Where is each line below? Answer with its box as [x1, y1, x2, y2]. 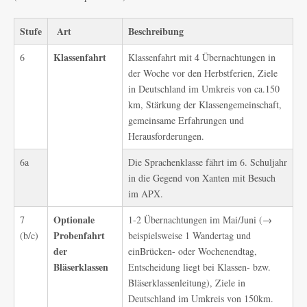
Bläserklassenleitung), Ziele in [128, 276, 245, 289]
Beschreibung [128, 24, 184, 38]
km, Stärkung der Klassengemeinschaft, [128, 98, 282, 111]
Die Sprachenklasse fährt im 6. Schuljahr [128, 156, 287, 169]
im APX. [128, 187, 163, 200]
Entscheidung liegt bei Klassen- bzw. [128, 260, 271, 273]
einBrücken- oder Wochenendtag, [128, 245, 257, 258]
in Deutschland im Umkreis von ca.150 [128, 82, 280, 95]
